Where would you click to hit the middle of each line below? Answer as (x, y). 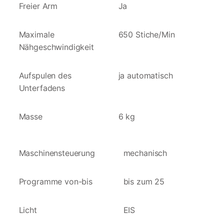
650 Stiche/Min (146, 35)
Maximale (36, 35)
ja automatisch (145, 76)
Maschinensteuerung (57, 153)
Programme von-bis (55, 182)
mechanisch (145, 153)
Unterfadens (42, 88)
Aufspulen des (45, 76)
